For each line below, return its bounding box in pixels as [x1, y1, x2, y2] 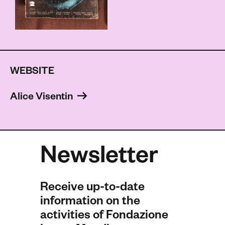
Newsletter [40, 146, 158, 172]
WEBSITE [10, 67, 54, 78]
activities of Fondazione [40, 210, 168, 224]
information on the [40, 196, 140, 210]
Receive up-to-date [40, 182, 145, 196]
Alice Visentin [10, 92, 75, 104]
